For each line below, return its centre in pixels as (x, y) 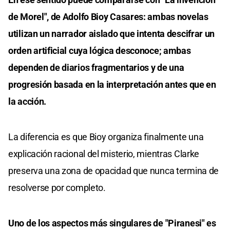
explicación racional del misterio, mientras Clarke (104, 154)
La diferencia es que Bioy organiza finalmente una (106, 137)
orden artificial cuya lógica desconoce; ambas (100, 50)
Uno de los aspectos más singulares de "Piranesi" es (112, 223)
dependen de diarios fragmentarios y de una (96, 67)
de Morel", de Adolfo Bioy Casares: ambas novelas (108, 16)
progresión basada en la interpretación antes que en (112, 84)
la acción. (27, 101)
